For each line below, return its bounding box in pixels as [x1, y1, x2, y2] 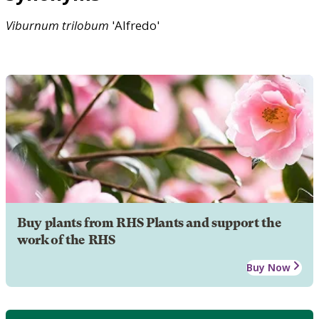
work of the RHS [17, 232, 115, 247]
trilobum [62, 16, 109, 33]
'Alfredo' [109, 16, 159, 33]
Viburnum [6, 16, 59, 33]
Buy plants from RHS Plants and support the [17, 215, 282, 230]
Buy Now [246, 260, 291, 274]
